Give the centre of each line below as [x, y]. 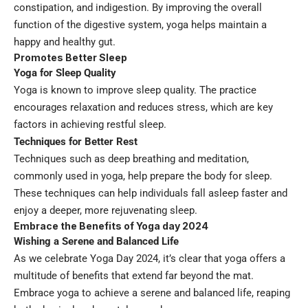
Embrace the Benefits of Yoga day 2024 [111, 226]
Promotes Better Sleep [70, 58]
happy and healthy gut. [65, 42]
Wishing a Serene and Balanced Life [96, 242]
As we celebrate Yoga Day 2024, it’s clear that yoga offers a [150, 259]
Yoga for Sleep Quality [65, 73]
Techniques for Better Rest [76, 142]
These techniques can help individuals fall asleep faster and [151, 194]
